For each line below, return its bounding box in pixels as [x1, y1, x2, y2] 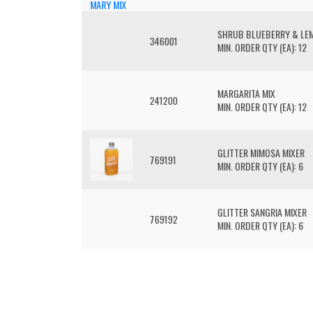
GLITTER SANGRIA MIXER [217, 205, 307, 219]
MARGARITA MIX [217, 86, 275, 101]
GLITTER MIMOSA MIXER [217, 145, 305, 160]
